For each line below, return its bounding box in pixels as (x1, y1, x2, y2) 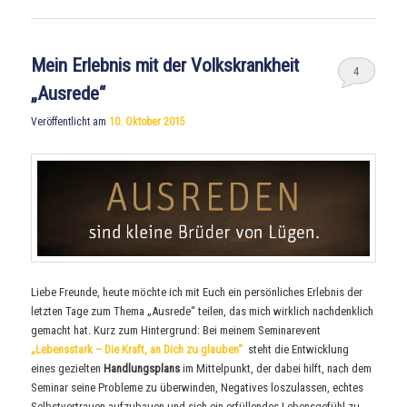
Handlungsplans (104, 361, 181, 375)
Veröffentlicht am (31, 114, 110, 128)
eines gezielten (31, 361, 104, 375)
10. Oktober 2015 (109, 114, 186, 128)
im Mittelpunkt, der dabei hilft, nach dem (180, 361, 372, 375)
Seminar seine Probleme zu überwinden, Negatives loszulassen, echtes (31, 380, 364, 394)
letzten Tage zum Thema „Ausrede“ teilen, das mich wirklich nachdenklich (31, 303, 374, 318)
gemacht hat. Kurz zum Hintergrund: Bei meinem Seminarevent (31, 323, 322, 337)
